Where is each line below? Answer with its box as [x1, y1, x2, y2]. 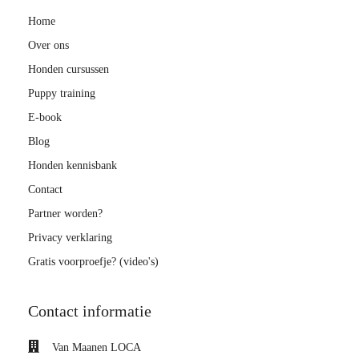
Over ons [28, 39, 69, 52]
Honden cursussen [28, 63, 109, 76]
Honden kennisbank [28, 159, 117, 172]
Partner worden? [28, 208, 103, 220]
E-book [28, 111, 62, 124]
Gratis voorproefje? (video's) [28, 256, 159, 268]
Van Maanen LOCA [52, 341, 141, 354]
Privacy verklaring [28, 232, 112, 244]
